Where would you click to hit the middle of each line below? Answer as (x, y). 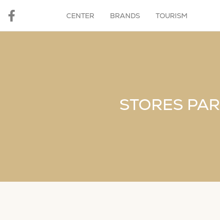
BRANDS (125, 16)
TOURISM (172, 16)
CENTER (81, 16)
